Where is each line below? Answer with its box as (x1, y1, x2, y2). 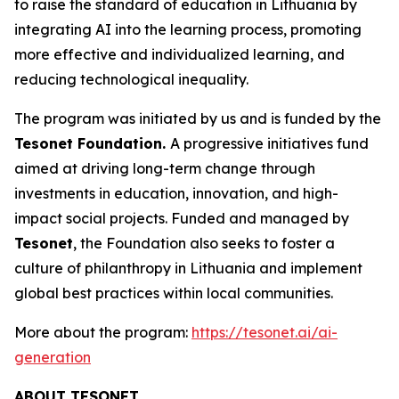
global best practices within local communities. (14, 284, 333, 302)
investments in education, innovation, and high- (14, 184, 338, 202)
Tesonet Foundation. (14, 134, 170, 152)
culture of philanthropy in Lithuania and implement (14, 259, 362, 277)
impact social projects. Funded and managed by (14, 209, 349, 227)
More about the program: (14, 323, 191, 341)
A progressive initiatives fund (170, 134, 369, 152)
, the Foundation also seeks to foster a (73, 234, 335, 252)
